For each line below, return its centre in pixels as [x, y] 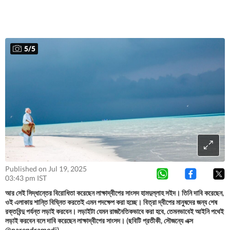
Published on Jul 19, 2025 [46, 169]
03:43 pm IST [26, 178]
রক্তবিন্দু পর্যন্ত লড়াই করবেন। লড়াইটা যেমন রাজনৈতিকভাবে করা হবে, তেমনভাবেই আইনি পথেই [114, 211]
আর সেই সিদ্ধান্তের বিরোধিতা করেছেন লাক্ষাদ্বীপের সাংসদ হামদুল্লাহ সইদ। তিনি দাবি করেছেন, [114, 193]
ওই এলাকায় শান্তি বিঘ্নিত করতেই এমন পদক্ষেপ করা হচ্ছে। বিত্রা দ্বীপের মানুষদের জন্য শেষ [111, 202]
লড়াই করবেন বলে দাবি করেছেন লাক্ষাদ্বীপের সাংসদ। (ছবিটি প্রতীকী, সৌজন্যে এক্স [99, 220]
